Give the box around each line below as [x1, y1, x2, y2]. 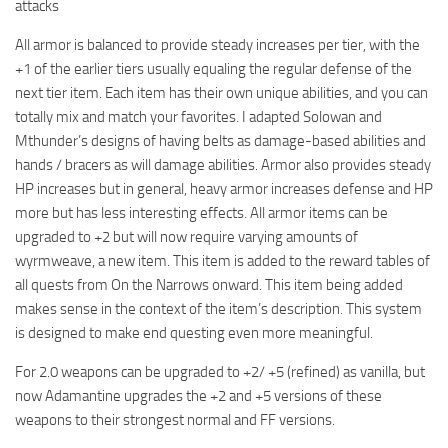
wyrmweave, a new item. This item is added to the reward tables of [15, 252, 430, 271]
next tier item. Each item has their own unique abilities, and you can [15, 84, 428, 103]
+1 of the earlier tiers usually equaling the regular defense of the [15, 60, 412, 79]
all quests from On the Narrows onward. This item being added [15, 276, 403, 295]
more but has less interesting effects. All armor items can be [15, 204, 388, 223]
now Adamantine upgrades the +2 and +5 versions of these [15, 387, 382, 406]
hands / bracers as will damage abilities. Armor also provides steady [15, 156, 431, 175]
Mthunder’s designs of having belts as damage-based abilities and [15, 132, 426, 151]
